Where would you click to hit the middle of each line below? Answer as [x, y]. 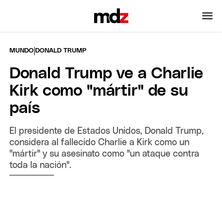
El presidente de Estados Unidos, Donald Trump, [107, 131]
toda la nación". [41, 165]
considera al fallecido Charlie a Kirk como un [100, 142]
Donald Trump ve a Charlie [107, 74]
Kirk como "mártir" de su [99, 91]
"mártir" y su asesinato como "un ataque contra [105, 154]
